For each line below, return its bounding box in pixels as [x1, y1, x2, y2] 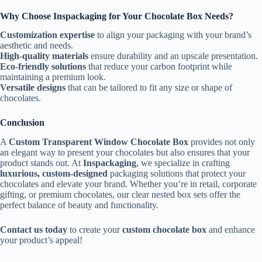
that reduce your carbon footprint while [86, 61, 232, 72]
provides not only [188, 137, 255, 147]
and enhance [206, 225, 255, 235]
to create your [67, 225, 122, 235]
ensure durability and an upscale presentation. [88, 51, 258, 61]
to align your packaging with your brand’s [95, 30, 251, 40]
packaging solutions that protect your [108, 168, 246, 179]
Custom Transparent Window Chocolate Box [9, 137, 188, 147]
